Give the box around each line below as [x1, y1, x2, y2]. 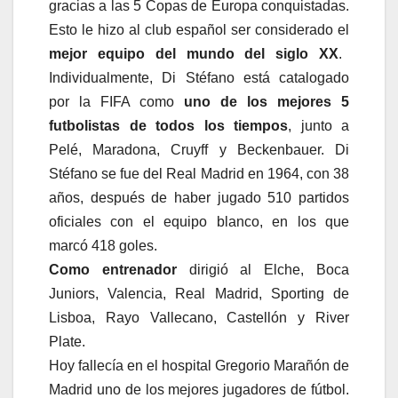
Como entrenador [49, 261, 177, 277]
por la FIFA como [49, 93, 184, 109]
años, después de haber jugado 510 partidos [49, 189, 349, 205]
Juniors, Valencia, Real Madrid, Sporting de [49, 285, 349, 301]
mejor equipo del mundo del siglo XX [49, 45, 339, 61]
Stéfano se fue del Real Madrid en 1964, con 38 [49, 165, 349, 181]
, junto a [288, 117, 349, 133]
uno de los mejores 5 [184, 93, 349, 109]
